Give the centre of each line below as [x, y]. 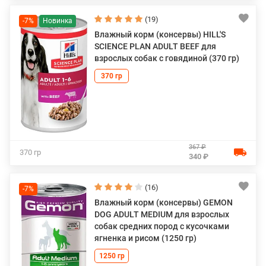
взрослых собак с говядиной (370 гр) [167, 58]
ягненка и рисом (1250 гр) [145, 238]
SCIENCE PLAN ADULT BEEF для [155, 46]
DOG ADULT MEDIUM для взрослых [162, 214]
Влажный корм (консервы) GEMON [164, 202]
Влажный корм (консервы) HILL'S [160, 34]
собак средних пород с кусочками [162, 226]
